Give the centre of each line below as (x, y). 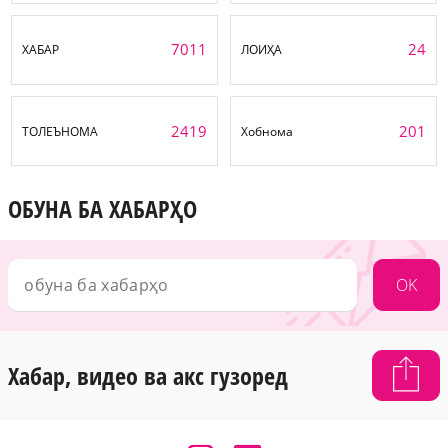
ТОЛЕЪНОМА (60, 131)
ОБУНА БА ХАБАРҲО (102, 209)
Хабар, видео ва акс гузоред (148, 375)
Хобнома (267, 131)
